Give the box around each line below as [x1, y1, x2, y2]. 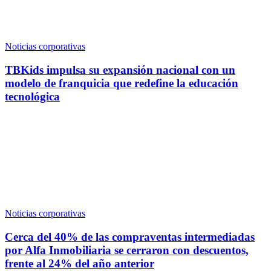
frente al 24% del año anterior [5, 256, 154, 270]
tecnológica [5, 90, 60, 103]
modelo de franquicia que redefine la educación [5, 77, 238, 90]
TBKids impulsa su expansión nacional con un [5, 64, 235, 77]
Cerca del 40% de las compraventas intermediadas [5, 230, 255, 243]
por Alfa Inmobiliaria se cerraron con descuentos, [5, 243, 249, 256]
